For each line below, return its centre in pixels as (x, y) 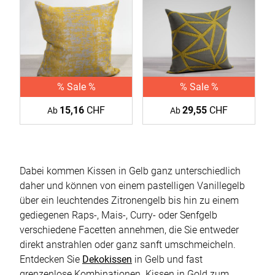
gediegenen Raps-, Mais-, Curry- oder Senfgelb (118, 215)
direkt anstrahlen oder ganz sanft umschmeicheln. (128, 245)
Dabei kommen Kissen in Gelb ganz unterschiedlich (130, 171)
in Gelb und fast (167, 260)
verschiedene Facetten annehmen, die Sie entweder (129, 230)
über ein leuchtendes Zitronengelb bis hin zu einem (129, 201)
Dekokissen (107, 260)
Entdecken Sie (51, 260)
